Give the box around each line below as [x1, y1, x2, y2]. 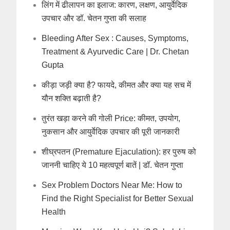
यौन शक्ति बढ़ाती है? [42, 94, 102, 103]
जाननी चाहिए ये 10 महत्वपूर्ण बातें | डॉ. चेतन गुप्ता [42, 161, 184, 170]
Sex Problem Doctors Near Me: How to [42, 181, 183, 190]
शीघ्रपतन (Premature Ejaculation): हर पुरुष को [42, 147, 197, 157]
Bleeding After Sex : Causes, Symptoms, [42, 34, 189, 43]
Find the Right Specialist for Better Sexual [42, 194, 194, 203]
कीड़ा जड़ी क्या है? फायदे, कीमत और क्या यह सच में [42, 81, 191, 90]
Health [42, 207, 66, 217]
